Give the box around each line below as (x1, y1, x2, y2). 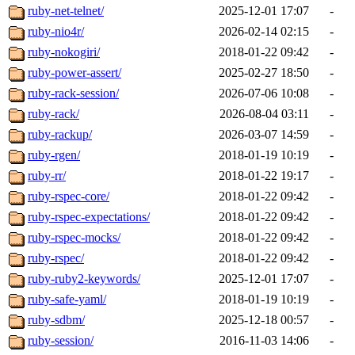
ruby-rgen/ (28, 148, 80, 162)
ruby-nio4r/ (28, 25, 84, 39)
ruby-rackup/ (28, 128, 92, 142)
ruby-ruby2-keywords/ (28, 272, 140, 286)
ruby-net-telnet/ (28, 4, 104, 18)
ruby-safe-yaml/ (28, 292, 106, 307)
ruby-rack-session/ (28, 86, 119, 101)
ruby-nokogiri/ (28, 45, 100, 59)
